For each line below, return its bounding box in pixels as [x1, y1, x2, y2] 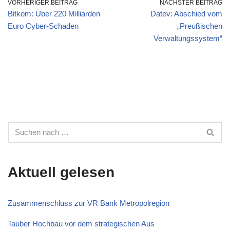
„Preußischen [177, 22, 222, 31]
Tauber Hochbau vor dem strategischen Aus [8, 219, 155, 228]
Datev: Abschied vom [150, 9, 222, 18]
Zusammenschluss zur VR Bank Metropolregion [8, 199, 169, 208]
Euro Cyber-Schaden [8, 22, 79, 31]
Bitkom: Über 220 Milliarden [8, 9, 100, 18]
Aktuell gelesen [8, 164, 114, 181]
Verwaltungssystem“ [154, 34, 222, 43]
